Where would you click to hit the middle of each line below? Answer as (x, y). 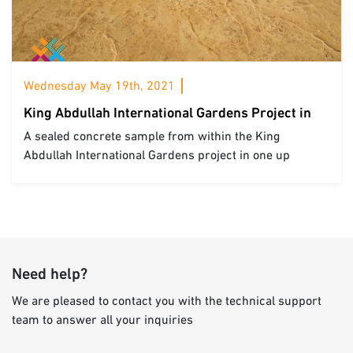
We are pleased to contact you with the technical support (167, 302)
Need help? (50, 275)
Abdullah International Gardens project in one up (157, 156)
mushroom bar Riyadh (85, 175)
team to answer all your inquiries (102, 321)
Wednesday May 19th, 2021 (99, 87)
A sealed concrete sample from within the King (152, 137)
